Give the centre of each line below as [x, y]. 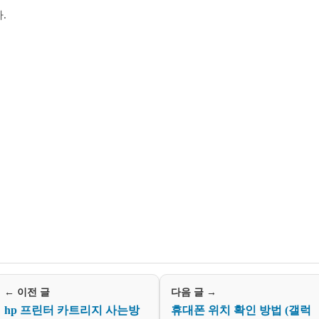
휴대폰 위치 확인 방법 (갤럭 [241, 310]
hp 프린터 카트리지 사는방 [72, 310]
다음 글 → [194, 292]
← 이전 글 [27, 292]
